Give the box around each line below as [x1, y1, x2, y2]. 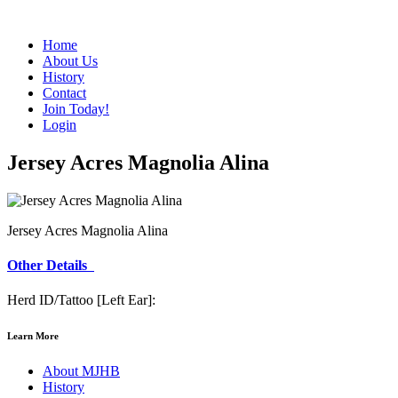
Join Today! [43, 101, 109, 116]
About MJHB [43, 363, 120, 379]
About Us [43, 53, 98, 68]
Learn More [7, 330, 59, 342]
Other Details [7, 258, 94, 274]
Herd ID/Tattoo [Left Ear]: [7, 292, 155, 308]
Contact [43, 85, 86, 100]
